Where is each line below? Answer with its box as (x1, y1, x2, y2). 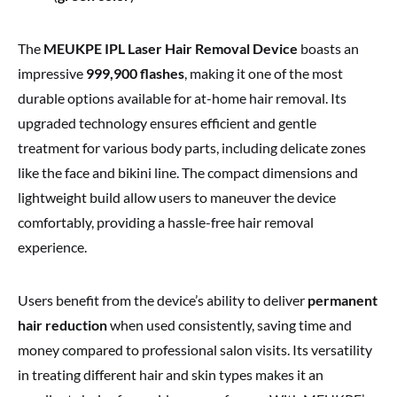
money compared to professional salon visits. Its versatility (18, 341, 372, 359)
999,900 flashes (86, 65, 184, 82)
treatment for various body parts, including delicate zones (18, 139, 366, 157)
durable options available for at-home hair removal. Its (18, 90, 346, 107)
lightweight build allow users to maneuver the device (18, 189, 336, 206)
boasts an (298, 40, 359, 58)
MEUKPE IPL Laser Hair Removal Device (43, 40, 298, 58)
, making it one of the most (184, 65, 343, 82)
